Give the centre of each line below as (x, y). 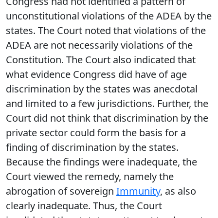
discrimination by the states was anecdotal (102, 89)
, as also (178, 191)
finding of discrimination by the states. (92, 147)
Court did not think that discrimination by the (107, 118)
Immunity (138, 191)
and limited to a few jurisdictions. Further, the (107, 103)
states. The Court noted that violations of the (106, 30)
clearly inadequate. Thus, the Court (84, 206)
